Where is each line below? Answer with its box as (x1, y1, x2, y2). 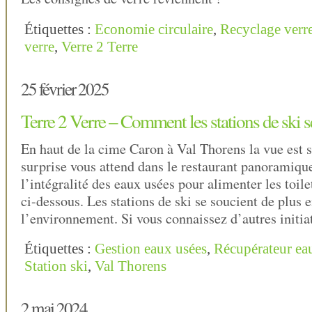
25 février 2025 (21, 76, 109, 100)
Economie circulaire (95, 20, 213, 38)
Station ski (24, 258, 88, 275)
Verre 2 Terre (61, 38, 138, 55)
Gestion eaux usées (95, 240, 207, 258)
